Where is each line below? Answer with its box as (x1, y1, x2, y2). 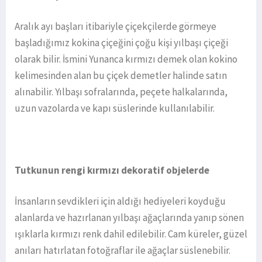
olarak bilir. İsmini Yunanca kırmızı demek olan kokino (15, 52, 237, 65)
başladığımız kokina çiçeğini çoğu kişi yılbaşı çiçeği (15, 36, 228, 49)
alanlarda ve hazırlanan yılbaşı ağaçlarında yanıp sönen (15, 211, 244, 224)
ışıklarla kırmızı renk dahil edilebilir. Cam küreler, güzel (15, 227, 247, 240)
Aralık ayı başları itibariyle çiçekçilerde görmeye (15, 19, 216, 33)
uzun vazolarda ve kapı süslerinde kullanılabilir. (15, 101, 216, 115)
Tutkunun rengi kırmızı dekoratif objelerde (15, 163, 209, 177)
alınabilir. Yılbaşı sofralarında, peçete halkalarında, (15, 85, 227, 98)
